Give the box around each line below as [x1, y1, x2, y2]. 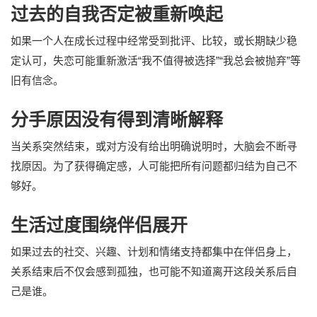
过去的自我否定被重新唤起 [11, 4, 223, 24]
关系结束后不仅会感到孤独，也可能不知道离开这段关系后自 [11, 265, 297, 277]
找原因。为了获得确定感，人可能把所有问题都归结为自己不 [11, 159, 297, 172]
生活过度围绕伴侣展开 [11, 214, 188, 235]
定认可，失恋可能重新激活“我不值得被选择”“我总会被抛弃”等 [11, 54, 301, 67]
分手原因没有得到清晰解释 [11, 109, 223, 129]
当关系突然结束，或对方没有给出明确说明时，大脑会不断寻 [11, 139, 297, 152]
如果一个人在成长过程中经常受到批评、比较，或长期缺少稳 [11, 34, 297, 47]
